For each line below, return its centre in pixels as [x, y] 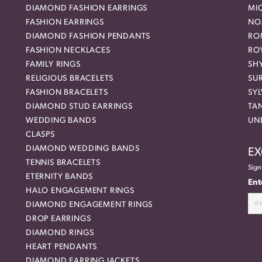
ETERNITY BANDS [60, 177]
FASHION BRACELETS [67, 93]
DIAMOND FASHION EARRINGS [87, 9]
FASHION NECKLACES [68, 51]
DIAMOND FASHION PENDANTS [88, 37]
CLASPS [40, 135]
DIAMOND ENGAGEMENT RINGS [89, 205]
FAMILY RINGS [53, 65]
